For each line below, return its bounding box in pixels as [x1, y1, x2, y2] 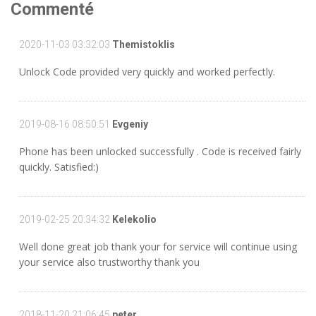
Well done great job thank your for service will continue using [19, 240, 297, 253]
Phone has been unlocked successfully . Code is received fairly [19, 145, 301, 158]
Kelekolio [110, 214, 157, 225]
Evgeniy [110, 119, 148, 130]
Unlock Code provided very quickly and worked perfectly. [19, 65, 275, 78]
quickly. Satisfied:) [19, 160, 99, 174]
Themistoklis [110, 39, 175, 50]
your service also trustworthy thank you [19, 255, 200, 269]
